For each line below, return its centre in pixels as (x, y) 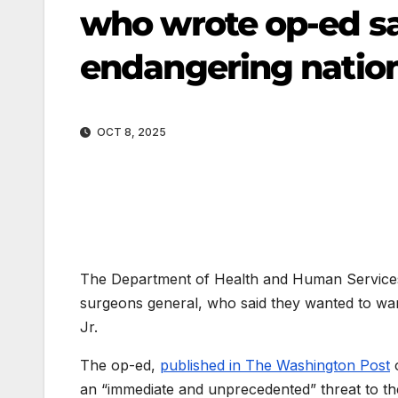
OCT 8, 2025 (130, 132)
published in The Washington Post (275, 366)
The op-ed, (120, 366)
